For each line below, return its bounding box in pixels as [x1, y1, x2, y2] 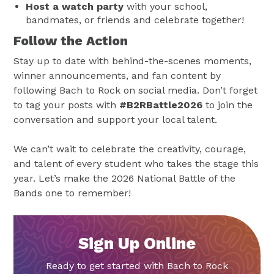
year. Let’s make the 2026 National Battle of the [13, 172, 236, 184]
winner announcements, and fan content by [13, 70, 221, 81]
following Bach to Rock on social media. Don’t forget [13, 84, 258, 96]
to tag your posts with [13, 99, 120, 111]
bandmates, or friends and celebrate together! [26, 13, 245, 26]
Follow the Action [13, 32, 128, 48]
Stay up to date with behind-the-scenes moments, [13, 55, 252, 67]
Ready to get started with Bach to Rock [46, 259, 228, 272]
